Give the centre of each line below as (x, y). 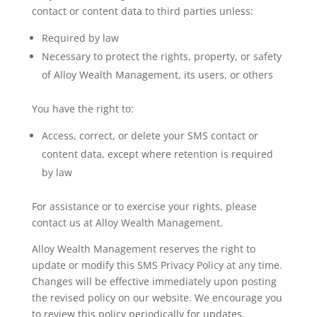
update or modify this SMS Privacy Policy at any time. (157, 265)
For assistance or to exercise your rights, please (144, 206)
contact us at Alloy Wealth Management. (127, 223)
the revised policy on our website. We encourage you (157, 298)
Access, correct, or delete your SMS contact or (150, 136)
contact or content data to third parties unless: (142, 11)
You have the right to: (82, 109)
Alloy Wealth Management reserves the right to (143, 249)
